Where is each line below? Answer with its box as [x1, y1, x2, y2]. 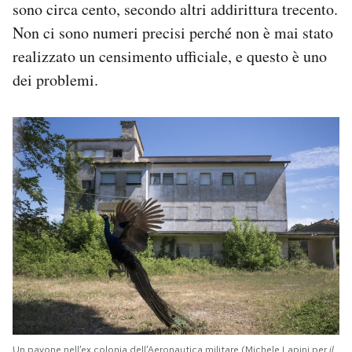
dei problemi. [13, 68, 98, 90]
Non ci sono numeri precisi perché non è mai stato [13, 21, 333, 43]
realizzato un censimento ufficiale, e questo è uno [13, 45, 327, 67]
